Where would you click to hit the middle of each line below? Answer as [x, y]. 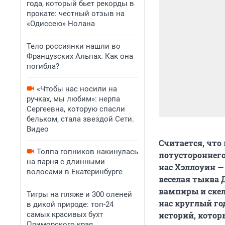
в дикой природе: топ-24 [70, 204]
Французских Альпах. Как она [80, 56]
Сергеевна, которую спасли [76, 109]
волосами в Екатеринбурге [75, 172]
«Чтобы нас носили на [77, 89]
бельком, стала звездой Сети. [80, 119]
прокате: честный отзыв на [76, 14]
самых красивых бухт [65, 214]
